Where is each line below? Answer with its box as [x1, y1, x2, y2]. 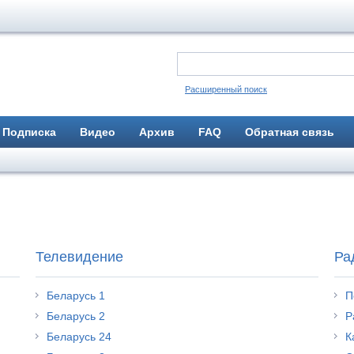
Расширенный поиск [185, 85, 267, 94]
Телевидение [36, 249, 123, 265]
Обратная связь [245, 126, 334, 138]
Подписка [2, 126, 56, 138]
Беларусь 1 [47, 289, 105, 302]
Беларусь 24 [47, 330, 111, 343]
